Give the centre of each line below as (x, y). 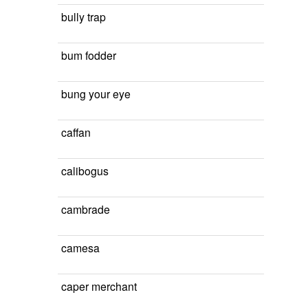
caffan (76, 132)
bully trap (84, 16)
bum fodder (89, 55)
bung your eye (96, 93)
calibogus (85, 170)
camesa (80, 247)
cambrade (86, 209)
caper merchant (99, 286)
